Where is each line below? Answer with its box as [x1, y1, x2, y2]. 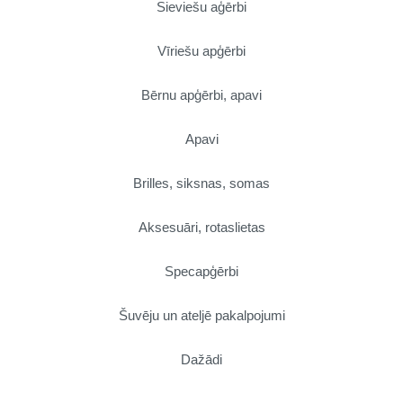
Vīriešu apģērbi [157, 42, 246, 58]
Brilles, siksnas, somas [133, 175, 270, 191]
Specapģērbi [165, 263, 238, 279]
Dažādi [181, 351, 222, 367]
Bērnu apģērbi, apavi [141, 86, 262, 103]
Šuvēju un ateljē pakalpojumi [118, 307, 285, 323]
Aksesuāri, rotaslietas [138, 219, 265, 235]
